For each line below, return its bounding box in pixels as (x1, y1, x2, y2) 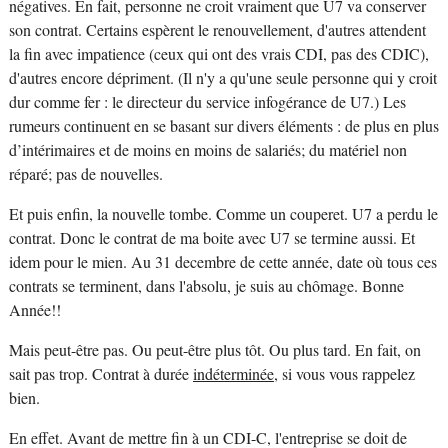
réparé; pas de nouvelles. (8, 163, 168, 186)
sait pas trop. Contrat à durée (8, 363, 193, 386)
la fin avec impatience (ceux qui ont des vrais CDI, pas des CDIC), (8, 43, 429, 66)
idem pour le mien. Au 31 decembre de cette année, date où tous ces (8, 251, 437, 274)
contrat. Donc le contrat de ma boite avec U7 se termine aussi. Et (8, 227, 415, 250)
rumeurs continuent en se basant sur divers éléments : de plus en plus (8, 115, 439, 138)
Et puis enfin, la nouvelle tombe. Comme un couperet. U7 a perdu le (8, 203, 438, 226)
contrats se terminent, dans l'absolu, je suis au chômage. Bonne (8, 275, 404, 298)
